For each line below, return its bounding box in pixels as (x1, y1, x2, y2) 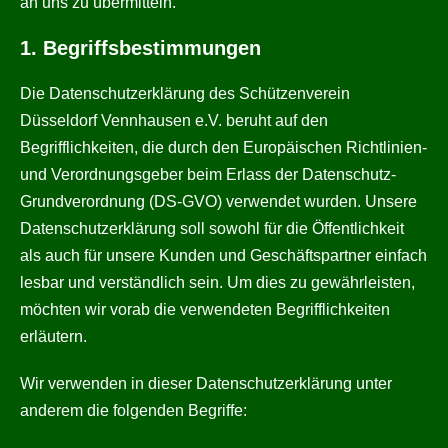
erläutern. (20, 328, 87, 345)
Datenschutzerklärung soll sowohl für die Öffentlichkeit (20, 220, 404, 237)
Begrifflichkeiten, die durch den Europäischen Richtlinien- (20, 139, 427, 156)
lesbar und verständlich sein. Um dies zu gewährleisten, (20, 274, 415, 291)
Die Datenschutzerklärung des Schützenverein (20, 85, 350, 102)
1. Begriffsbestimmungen (20, 37, 261, 59)
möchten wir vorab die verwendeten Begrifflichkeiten (20, 301, 390, 318)
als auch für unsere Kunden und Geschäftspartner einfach (20, 247, 427, 264)
